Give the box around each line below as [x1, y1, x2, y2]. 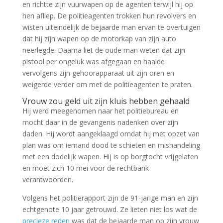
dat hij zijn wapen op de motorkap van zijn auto [22, 34, 176, 43]
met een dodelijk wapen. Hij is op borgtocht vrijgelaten [22, 152, 198, 161]
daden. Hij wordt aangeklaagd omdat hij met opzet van [22, 129, 200, 138]
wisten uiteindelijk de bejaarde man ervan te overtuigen [22, 22, 201, 32]
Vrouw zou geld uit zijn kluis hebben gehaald [22, 96, 190, 107]
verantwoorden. [22, 175, 73, 184]
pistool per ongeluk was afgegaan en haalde [22, 57, 165, 66]
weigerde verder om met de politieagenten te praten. [22, 80, 193, 89]
